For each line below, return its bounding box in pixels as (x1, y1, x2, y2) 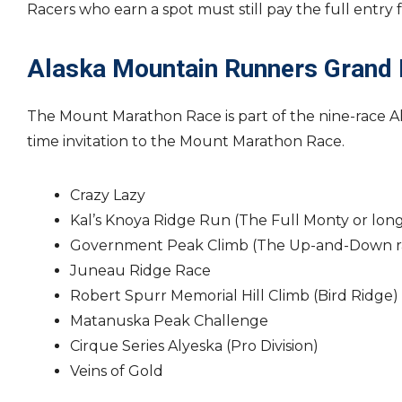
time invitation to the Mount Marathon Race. (27, 133, 345, 150)
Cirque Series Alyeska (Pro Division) (70, 337, 319, 354)
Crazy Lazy (70, 187, 145, 204)
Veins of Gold (70, 363, 163, 380)
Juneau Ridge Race (70, 262, 211, 279)
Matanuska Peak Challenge (70, 312, 268, 329)
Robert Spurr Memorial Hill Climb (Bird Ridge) (70, 287, 398, 304)
